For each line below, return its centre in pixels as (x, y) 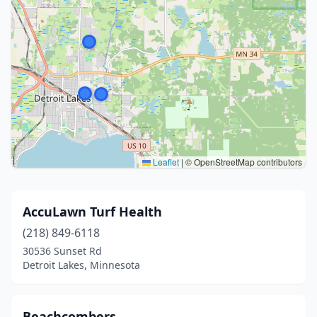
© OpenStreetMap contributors (243, 162)
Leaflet (165, 162)
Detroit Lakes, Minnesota (81, 265)
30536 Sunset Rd (62, 251)
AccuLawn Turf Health (92, 212)
